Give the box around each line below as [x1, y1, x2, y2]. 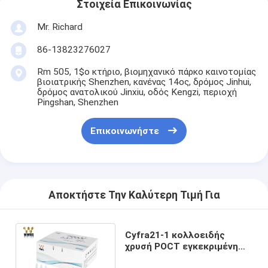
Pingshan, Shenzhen [36, 96, 118, 108]
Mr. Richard [36, 21, 83, 32]
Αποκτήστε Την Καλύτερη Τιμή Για [48, 189, 220, 202]
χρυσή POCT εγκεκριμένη [124, 240, 238, 252]
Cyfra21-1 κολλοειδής [124, 229, 225, 240]
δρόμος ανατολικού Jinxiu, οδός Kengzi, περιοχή [36, 86, 237, 98]
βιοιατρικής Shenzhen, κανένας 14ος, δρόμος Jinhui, [36, 76, 251, 87]
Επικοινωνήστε [90, 126, 159, 137]
